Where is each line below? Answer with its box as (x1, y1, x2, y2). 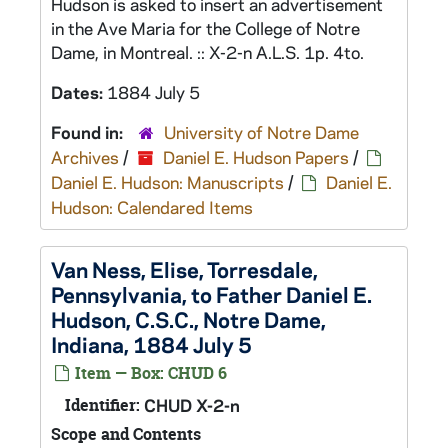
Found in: (51, 121, 127, 143)
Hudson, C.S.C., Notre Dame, (51, 305, 326, 333)
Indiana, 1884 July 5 (51, 330, 252, 358)
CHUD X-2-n (144, 394, 240, 416)
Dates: (51, 81, 107, 103)
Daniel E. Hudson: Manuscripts (51, 171, 284, 193)
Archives (51, 146, 119, 168)
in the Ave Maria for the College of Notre (51, 17, 360, 39)
